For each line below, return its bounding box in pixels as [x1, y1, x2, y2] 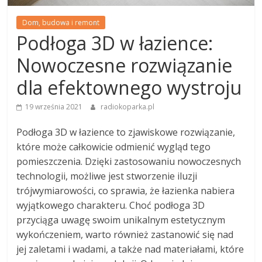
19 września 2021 [25, 101, 83, 112]
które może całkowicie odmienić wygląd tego [16, 140, 211, 153]
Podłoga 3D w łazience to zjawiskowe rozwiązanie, [16, 125, 236, 139]
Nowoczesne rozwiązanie [16, 52, 233, 78]
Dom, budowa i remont [22, 17, 100, 27]
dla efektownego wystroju [16, 74, 242, 100]
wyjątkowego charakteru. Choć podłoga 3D [16, 198, 205, 212]
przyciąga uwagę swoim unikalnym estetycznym [16, 213, 226, 226]
